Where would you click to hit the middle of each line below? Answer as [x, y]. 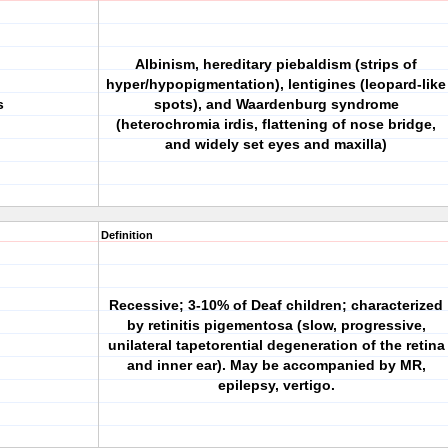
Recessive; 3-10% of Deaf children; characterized [276, 305]
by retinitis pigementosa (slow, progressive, [276, 325]
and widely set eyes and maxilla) [276, 144]
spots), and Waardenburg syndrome [276, 104]
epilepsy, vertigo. [276, 385]
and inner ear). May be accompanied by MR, [276, 365]
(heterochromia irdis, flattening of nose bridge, [276, 124]
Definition [127, 235]
